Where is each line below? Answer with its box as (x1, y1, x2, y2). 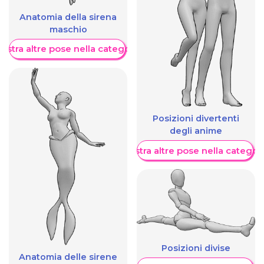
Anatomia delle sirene (19, 252, 117, 263)
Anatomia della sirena (19, 12, 117, 23)
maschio (49, 24, 87, 35)
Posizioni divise (161, 243, 230, 254)
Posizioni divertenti (153, 113, 239, 124)
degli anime (170, 126, 222, 137)
